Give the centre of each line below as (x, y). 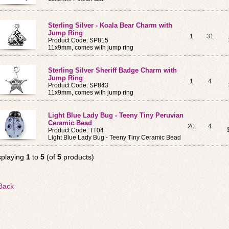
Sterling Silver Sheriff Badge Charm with (112, 70)
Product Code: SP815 (78, 40)
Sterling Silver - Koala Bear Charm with (110, 25)
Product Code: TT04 (76, 130)
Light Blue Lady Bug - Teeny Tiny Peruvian (116, 115)
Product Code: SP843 (78, 85)
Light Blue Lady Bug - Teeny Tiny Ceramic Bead (114, 138)
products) (78, 157)
